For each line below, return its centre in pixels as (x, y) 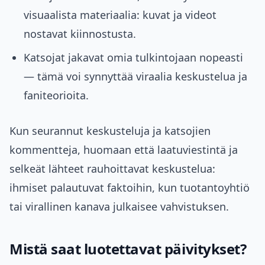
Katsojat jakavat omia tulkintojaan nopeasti (133, 58)
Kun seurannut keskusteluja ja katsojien (110, 131)
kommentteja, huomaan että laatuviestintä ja (124, 150)
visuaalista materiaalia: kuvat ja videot (120, 15)
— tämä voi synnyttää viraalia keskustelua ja (135, 77)
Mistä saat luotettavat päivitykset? (128, 249)
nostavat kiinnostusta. (80, 34)
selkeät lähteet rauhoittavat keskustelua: (112, 169)
